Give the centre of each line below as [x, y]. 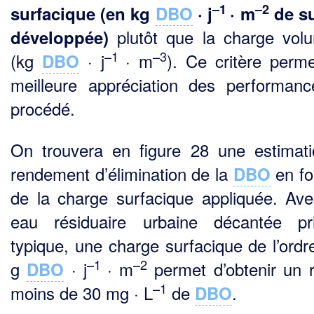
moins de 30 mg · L [82, 293]
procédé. [43, 108]
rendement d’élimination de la [122, 173]
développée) [60, 37]
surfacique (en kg [83, 13]
